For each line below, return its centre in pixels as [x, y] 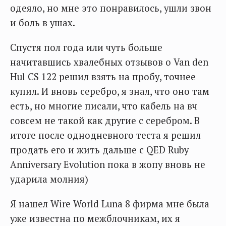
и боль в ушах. [43, 23]
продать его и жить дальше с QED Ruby [99, 150]
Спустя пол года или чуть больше [86, 47]
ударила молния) [49, 179]
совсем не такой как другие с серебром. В [105, 121]
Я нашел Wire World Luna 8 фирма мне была [110, 204]
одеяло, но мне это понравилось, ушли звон [111, 8]
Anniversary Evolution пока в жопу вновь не [108, 164]
